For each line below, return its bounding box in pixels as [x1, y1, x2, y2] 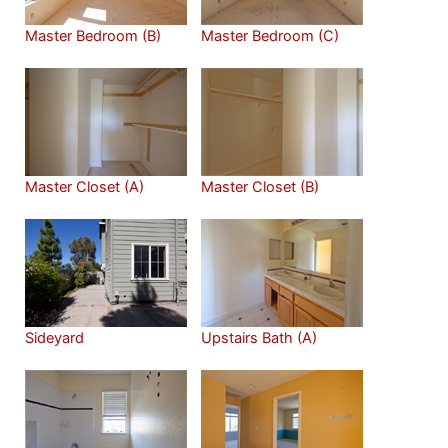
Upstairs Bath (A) [201, 328, 317, 347]
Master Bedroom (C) [201, 26, 339, 45]
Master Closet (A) [25, 177, 144, 196]
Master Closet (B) [201, 177, 319, 196]
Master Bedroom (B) [25, 26, 161, 45]
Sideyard [25, 328, 84, 347]
